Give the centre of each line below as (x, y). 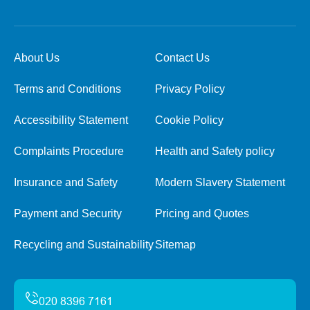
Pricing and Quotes (202, 213)
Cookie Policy (189, 120)
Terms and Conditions (67, 89)
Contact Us (182, 58)
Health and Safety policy (215, 151)
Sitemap (175, 245)
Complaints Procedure (69, 151)
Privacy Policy (190, 89)
